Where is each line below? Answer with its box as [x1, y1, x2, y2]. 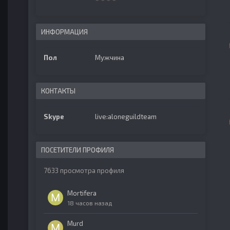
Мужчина [95, 53, 124, 62]
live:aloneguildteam [95, 112, 157, 121]
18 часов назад [67, 199, 112, 206]
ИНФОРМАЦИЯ [41, 28, 88, 36]
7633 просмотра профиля [44, 166, 124, 175]
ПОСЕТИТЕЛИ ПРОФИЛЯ [41, 146, 114, 154]
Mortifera [67, 189, 97, 197]
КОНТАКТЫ [41, 87, 75, 95]
